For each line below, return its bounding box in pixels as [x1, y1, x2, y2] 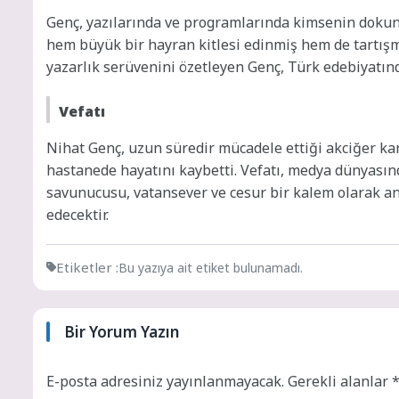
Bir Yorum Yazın [64, 321, 179, 342]
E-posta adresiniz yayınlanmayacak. [46, 370, 284, 391]
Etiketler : [56, 257, 118, 276]
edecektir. [46, 204, 109, 224]
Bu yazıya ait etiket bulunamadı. [118, 258, 303, 276]
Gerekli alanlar [288, 370, 392, 391]
